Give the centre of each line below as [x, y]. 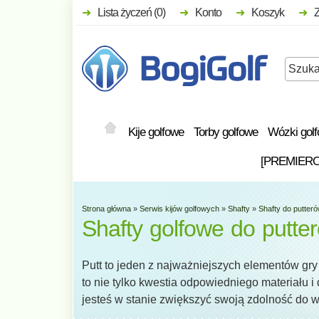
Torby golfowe [226, 132]
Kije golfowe [156, 132]
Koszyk [268, 12]
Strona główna [106, 208]
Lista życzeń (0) [131, 12]
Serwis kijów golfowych [179, 208]
